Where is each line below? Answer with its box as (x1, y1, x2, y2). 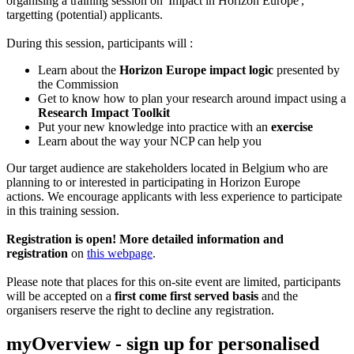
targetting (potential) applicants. (6, 8, 163, 21)
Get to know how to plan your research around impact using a (38, 92, 346, 105)
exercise (271, 120, 313, 134)
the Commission (38, 77, 119, 91)
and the (258, 289, 298, 303)
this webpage (87, 247, 153, 260)
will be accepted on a (6, 289, 115, 303)
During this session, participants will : (6, 36, 193, 50)
